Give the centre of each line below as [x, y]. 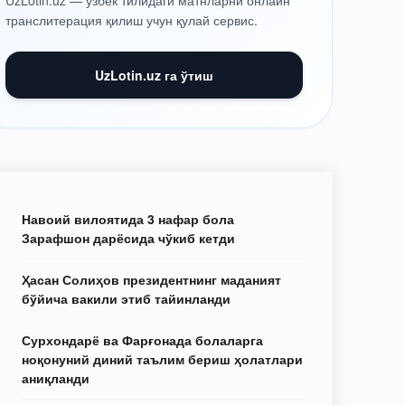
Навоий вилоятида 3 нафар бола [128, 219]
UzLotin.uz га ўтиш [155, 75]
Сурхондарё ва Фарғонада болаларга [143, 340]
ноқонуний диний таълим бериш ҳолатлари [163, 359]
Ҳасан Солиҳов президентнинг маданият [152, 279]
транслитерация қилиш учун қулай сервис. [132, 20]
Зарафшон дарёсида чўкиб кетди [129, 238]
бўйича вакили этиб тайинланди [127, 298]
